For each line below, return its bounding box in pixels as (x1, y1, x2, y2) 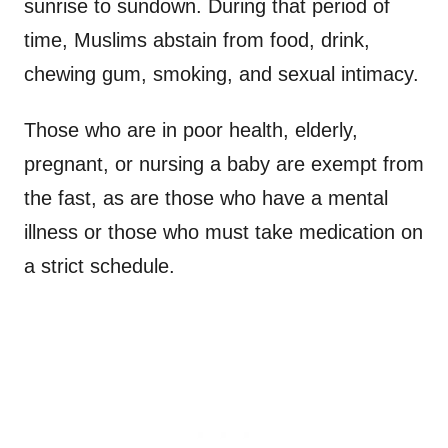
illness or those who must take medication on (24, 221, 423, 244)
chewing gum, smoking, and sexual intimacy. (24, 63, 419, 86)
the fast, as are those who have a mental (24, 187, 388, 210)
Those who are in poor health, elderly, (24, 119, 358, 142)
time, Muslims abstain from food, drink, (24, 29, 370, 52)
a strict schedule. (24, 255, 175, 278)
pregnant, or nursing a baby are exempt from (24, 153, 424, 176)
